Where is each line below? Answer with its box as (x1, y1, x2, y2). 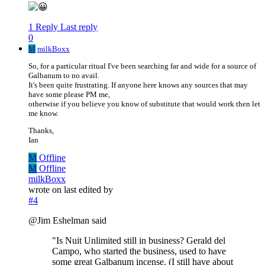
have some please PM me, (28, 90, 110, 99)
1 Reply (28, 22, 58, 33)
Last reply (60, 22, 98, 33)
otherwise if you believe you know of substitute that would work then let (28, 99, 260, 109)
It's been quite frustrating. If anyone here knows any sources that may (28, 80, 248, 90)
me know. (28, 109, 59, 118)
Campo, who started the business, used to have (52, 246, 226, 257)
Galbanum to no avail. (28, 71, 99, 80)
